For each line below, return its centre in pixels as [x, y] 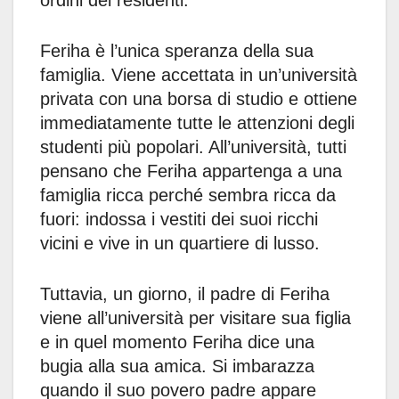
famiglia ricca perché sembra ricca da [188, 195]
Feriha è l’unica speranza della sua [177, 51]
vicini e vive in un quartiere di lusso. [180, 244]
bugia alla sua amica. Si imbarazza [177, 366]
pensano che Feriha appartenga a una [191, 171]
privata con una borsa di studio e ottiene [199, 99]
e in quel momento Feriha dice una [177, 342]
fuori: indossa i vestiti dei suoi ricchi [179, 220]
